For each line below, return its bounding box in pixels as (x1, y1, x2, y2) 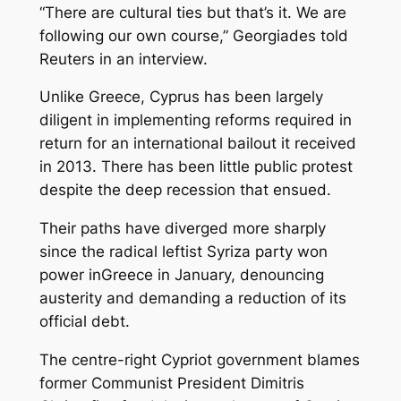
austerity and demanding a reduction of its (38, 289, 346, 308)
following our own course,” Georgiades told (38, 26, 348, 45)
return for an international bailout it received (38, 134, 356, 153)
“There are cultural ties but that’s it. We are (38, 3, 346, 21)
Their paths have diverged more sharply (38, 219, 326, 238)
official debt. (38, 312, 130, 331)
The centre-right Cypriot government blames (38, 351, 360, 369)
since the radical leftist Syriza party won (38, 243, 328, 261)
